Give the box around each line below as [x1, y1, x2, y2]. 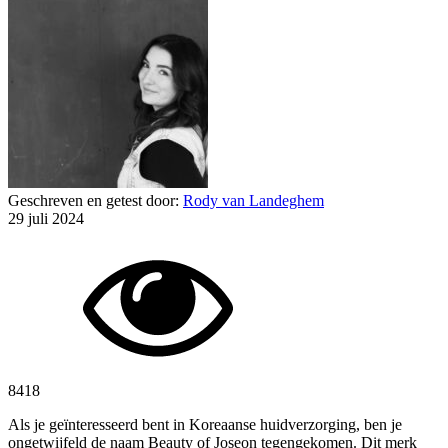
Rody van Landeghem [183, 191, 324, 209]
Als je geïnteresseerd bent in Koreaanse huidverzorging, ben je [8, 415, 402, 433]
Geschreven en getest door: [8, 191, 183, 209]
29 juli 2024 [8, 209, 84, 227]
